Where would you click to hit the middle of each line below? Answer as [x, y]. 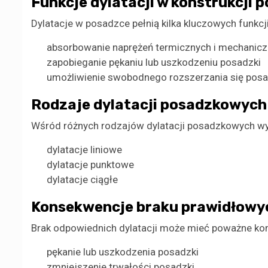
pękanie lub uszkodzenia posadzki [122, 252]
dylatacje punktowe [90, 165]
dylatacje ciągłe [82, 180]
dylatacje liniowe [84, 150]
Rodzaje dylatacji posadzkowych [149, 105]
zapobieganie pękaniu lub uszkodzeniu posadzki [153, 63]
